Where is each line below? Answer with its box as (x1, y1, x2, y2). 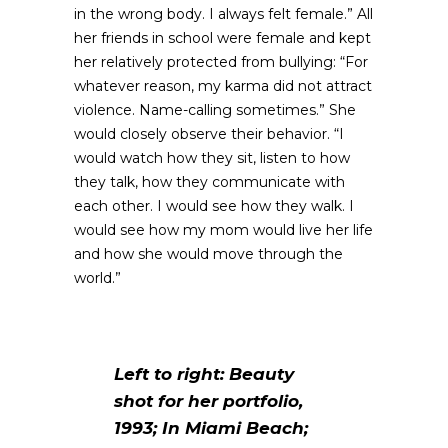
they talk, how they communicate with (74, 173, 345, 191)
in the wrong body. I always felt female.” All (74, 5, 373, 23)
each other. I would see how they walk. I (74, 197, 354, 215)
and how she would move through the (74, 245, 343, 263)
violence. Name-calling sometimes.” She (74, 101, 356, 119)
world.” (74, 269, 121, 287)
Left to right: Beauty (114, 364, 294, 384)
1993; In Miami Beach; (114, 418, 308, 438)
